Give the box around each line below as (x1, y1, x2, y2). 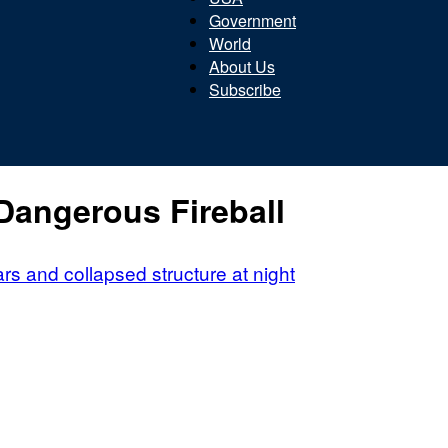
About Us (209, 55, 275, 78)
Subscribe (209, 78, 281, 101)
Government (209, 9, 296, 32)
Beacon (223, 106, 278, 129)
